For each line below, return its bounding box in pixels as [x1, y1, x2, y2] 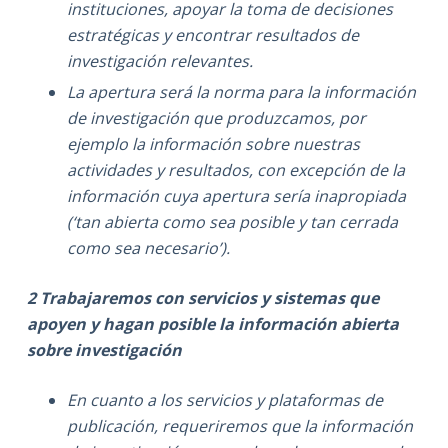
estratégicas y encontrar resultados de [66, 24, 359, 47]
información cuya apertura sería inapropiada [66, 185, 406, 208]
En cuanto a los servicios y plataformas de [66, 389, 383, 412]
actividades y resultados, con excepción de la [66, 159, 405, 182]
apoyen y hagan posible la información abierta [26, 313, 399, 336]
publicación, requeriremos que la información [66, 415, 413, 438]
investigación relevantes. [66, 50, 253, 73]
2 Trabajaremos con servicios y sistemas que [26, 287, 379, 310]
